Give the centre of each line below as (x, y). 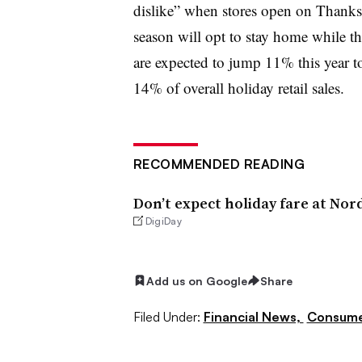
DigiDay (164, 221)
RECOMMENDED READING (219, 164)
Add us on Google (196, 280)
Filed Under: (166, 317)
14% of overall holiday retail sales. (238, 87)
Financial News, (253, 317)
